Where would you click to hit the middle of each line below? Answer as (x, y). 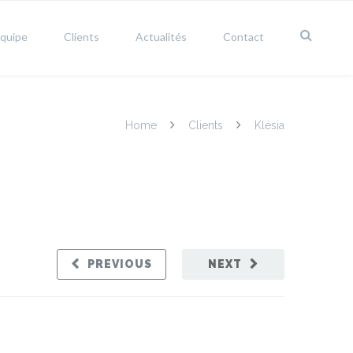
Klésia (268, 125)
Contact (243, 37)
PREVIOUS (120, 264)
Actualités (161, 37)
